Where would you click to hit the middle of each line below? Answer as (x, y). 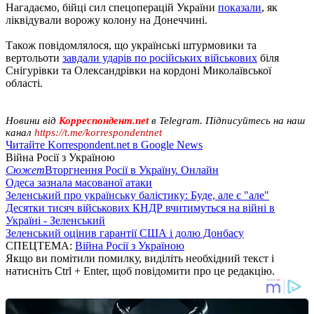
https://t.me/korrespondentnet (98, 132)
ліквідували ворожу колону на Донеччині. (107, 20)
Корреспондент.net (104, 120)
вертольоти (34, 57)
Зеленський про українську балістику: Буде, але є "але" (137, 195)
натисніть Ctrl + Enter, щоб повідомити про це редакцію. (140, 271)
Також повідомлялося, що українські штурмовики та (131, 45)
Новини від (31, 120)
